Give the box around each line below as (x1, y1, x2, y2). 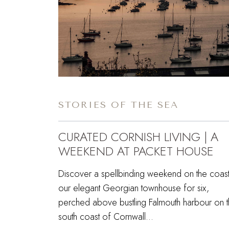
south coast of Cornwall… (58, 210, 153, 223)
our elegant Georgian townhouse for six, (58, 181, 209, 195)
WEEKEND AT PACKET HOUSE (58, 142, 214, 160)
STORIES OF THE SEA (58, 99, 178, 110)
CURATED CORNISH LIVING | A (58, 127, 218, 146)
